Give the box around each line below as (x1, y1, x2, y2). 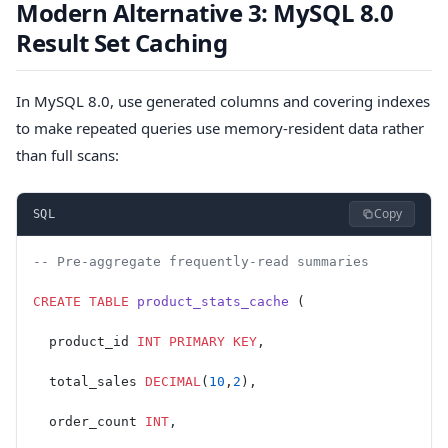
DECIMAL (145, 373, 201, 389)
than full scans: (16, 145, 119, 166)
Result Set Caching (16, 25, 228, 59)
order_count (33, 413, 145, 429)
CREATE (33, 293, 81, 309)
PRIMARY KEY (161, 333, 257, 349)
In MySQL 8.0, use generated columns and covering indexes (16, 91, 430, 112)
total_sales (33, 373, 145, 389)
